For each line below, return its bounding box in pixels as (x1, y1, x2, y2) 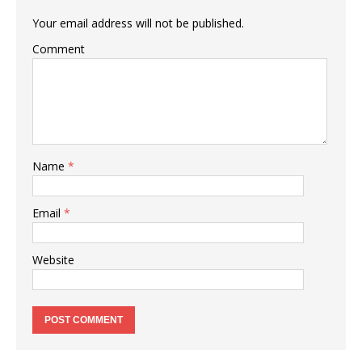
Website (32, 251, 74, 267)
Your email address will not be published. (32, 15, 244, 31)
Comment (32, 40, 85, 57)
